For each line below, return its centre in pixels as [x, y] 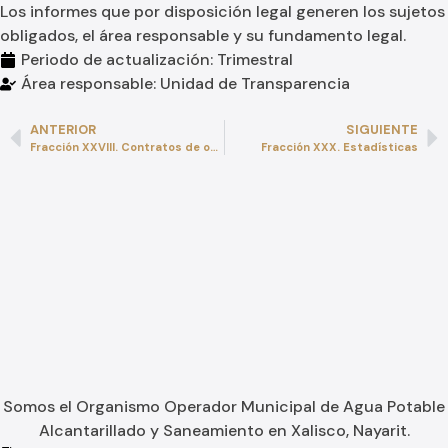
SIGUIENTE [382, 129]
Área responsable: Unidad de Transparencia [185, 83]
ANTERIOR [63, 129]
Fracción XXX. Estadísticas [339, 147]
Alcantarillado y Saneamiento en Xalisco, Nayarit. [224, 430]
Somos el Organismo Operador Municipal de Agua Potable [224, 406]
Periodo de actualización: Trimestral [157, 59]
